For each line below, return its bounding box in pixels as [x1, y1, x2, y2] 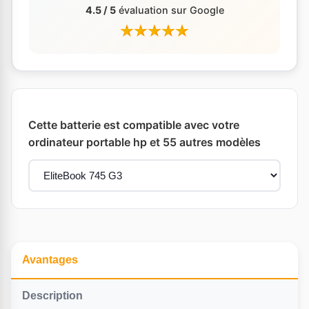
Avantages [22, 253, 78, 266]
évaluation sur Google [115, 3, 224, 16]
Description [22, 289, 83, 301]
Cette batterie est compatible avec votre [28, 117, 239, 132]
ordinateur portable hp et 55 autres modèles [28, 134, 261, 149]
